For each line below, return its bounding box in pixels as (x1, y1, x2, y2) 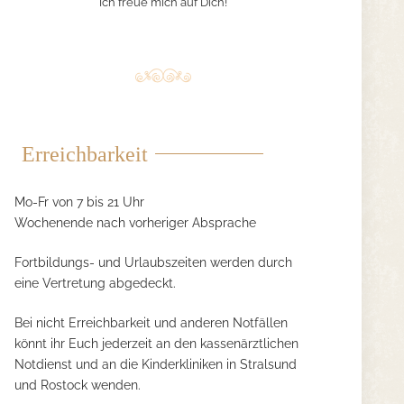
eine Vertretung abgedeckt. (14, 276, 176, 290)
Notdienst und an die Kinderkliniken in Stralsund (14, 357, 297, 372)
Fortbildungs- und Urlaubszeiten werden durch (14, 255, 292, 270)
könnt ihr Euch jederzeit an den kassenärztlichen (14, 336, 298, 351)
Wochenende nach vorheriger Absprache (14, 216, 256, 230)
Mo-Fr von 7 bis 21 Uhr (14, 195, 144, 209)
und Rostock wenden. (14, 378, 141, 392)
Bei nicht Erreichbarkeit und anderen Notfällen (14, 316, 288, 330)
